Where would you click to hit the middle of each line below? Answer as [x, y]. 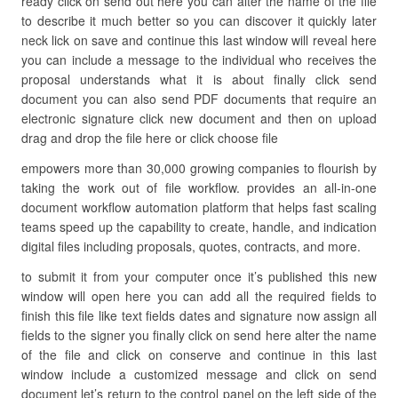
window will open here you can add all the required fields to [199, 296]
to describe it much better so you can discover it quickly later [199, 20]
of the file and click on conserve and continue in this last [199, 354]
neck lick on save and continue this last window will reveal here [199, 40]
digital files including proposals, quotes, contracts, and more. [191, 246]
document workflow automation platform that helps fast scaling [199, 207]
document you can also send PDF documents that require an [199, 99]
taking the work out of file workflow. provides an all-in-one [199, 187]
